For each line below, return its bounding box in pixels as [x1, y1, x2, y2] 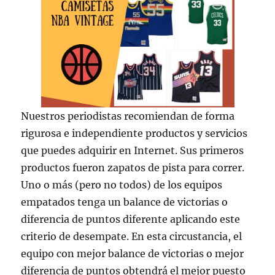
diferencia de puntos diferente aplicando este [21, 213, 241, 226]
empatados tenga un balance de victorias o [21, 196, 228, 209]
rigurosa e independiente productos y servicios [21, 127, 248, 140]
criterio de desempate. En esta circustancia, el [21, 230, 242, 243]
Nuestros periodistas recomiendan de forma [21, 110, 235, 123]
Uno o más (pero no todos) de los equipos [21, 179, 223, 192]
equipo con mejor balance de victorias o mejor [21, 247, 244, 260]
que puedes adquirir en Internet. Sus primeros [21, 144, 244, 157]
